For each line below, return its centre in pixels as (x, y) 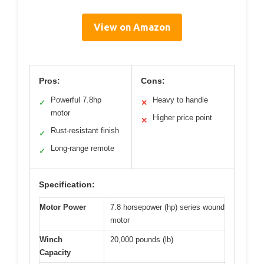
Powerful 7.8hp (76, 100)
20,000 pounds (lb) (142, 240)
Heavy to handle (180, 100)
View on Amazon (132, 27)
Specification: (67, 185)
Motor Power (63, 207)
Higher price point (182, 118)
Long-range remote (82, 148)
